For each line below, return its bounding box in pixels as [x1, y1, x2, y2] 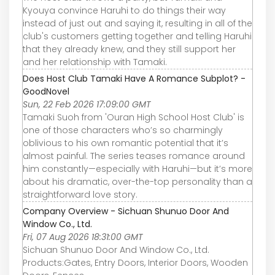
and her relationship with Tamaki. [23, 55, 167, 68]
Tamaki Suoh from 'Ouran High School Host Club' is [23, 110, 244, 123]
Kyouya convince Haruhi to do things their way [23, 4, 226, 17]
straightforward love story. [23, 188, 137, 201]
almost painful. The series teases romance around [23, 149, 245, 162]
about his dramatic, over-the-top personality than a [23, 175, 252, 188]
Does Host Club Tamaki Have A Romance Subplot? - [23, 72, 246, 85]
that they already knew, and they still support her [23, 42, 236, 55]
